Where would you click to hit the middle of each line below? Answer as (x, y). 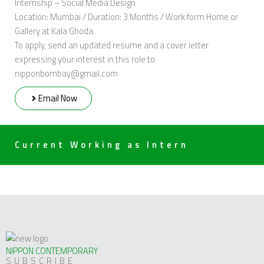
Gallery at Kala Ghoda (54, 31)
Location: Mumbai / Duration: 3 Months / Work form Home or (126, 16)
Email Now (57, 98)
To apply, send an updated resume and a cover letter (112, 45)
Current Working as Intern (102, 145)
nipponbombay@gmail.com (66, 73)
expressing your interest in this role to (85, 59)
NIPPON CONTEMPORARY (52, 250)
